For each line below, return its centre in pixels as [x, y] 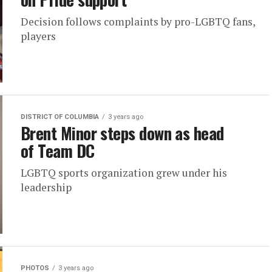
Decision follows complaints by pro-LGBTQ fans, [138, 22]
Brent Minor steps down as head [122, 133]
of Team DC [58, 151]
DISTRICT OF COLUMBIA [60, 117]
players [38, 36]
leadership [46, 187]
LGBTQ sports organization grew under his [124, 173]
